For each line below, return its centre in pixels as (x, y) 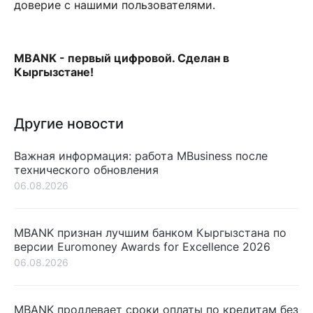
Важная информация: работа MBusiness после (141, 156)
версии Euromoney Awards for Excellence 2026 (142, 247)
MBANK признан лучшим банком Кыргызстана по (150, 233)
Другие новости (69, 124)
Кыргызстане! (55, 72)
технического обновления (86, 170)
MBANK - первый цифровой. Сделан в (122, 58)
